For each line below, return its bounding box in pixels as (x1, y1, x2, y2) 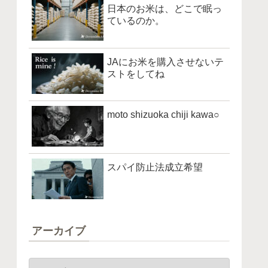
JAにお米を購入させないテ (107, 56, 224, 67)
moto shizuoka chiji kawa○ (107, 109, 220, 120)
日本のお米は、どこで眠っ (107, 4, 222, 14)
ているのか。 (107, 16, 165, 26)
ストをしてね (107, 68, 165, 79)
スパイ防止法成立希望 (107, 162, 203, 173)
